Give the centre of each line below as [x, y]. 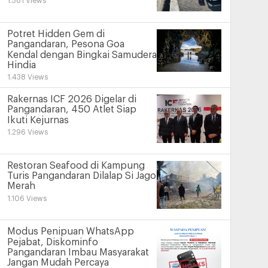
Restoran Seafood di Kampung [76, 166]
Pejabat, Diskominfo [52, 242]
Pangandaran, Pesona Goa [66, 45]
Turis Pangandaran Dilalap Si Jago [81, 176]
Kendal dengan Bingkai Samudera [82, 55]
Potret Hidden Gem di [56, 34]
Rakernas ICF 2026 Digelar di [71, 100]
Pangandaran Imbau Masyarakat [78, 253]
